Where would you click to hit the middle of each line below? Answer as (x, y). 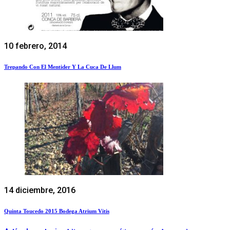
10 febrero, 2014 (35, 46)
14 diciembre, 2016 (40, 190)
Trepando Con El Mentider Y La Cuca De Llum (63, 67)
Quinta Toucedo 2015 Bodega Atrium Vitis (57, 211)
